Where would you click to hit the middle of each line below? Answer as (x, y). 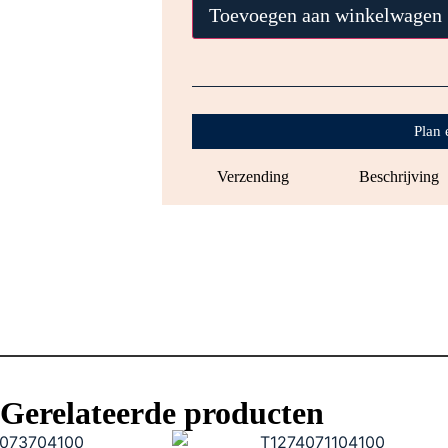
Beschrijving (398, 176)
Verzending (253, 176)
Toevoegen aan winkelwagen (325, 15)
